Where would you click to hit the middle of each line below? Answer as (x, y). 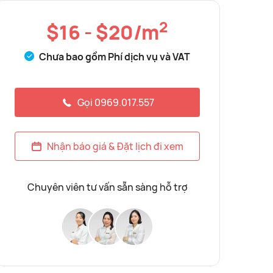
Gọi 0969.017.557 (116, 102)
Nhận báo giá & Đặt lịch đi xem (115, 146)
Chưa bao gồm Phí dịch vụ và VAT (114, 57)
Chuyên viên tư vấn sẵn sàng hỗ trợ (107, 187)
